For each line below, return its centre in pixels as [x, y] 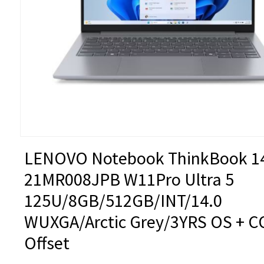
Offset [47, 243]
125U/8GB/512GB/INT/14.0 [123, 200]
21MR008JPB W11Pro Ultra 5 [129, 179]
